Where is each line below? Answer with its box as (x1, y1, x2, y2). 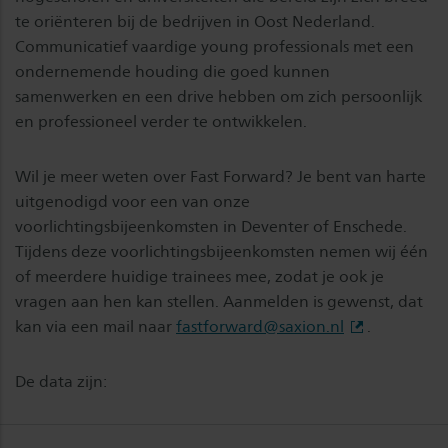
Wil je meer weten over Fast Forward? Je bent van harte (15, 167, 426, 186)
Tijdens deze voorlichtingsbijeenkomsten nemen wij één (15, 242, 428, 261)
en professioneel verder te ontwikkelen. (15, 112, 307, 131)
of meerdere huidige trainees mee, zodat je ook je (15, 267, 384, 286)
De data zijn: (15, 372, 107, 391)
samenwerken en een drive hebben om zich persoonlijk (15, 87, 422, 106)
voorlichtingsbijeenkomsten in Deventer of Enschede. (15, 217, 407, 236)
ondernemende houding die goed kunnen (15, 62, 330, 81)
